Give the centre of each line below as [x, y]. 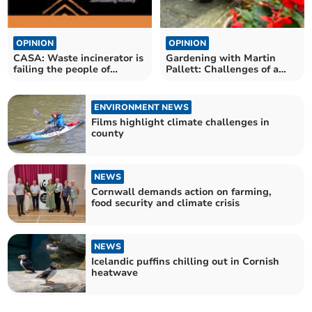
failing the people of [62, 69]
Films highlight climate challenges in [181, 122]
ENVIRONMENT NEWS [142, 107]
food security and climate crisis [166, 203]
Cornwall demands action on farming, [182, 192]
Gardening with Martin [221, 58]
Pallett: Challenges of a [222, 69]
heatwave [115, 273]
